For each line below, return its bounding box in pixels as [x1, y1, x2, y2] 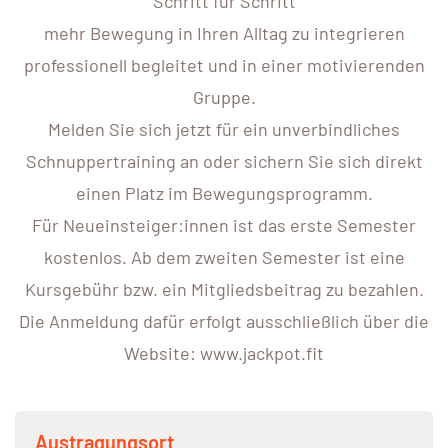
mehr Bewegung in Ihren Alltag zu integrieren [43, 22, 405, 45]
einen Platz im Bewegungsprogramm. [75, 182, 373, 205]
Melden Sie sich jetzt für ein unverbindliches [48, 118, 400, 141]
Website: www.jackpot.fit [124, 342, 324, 365]
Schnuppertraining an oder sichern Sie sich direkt [25, 150, 423, 173]
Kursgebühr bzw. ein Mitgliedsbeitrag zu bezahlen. [24, 278, 424, 301]
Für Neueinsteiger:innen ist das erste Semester [32, 214, 416, 237]
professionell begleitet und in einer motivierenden [23, 54, 425, 77]
